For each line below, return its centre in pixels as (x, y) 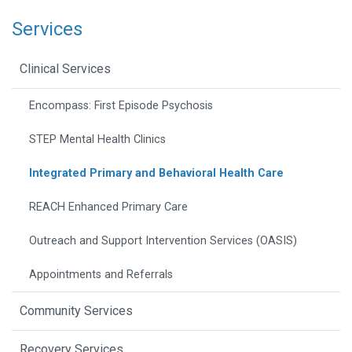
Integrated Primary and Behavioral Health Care (156, 174)
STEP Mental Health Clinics (97, 140)
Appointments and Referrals (101, 275)
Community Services (76, 311)
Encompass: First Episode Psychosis (121, 106)
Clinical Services (65, 69)
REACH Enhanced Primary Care (108, 207)
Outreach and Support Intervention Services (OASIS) (163, 241)
